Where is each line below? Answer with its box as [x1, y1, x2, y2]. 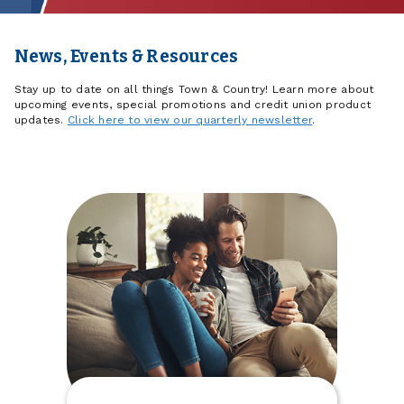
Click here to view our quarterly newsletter [67, 114, 313, 127]
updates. [14, 114, 68, 127]
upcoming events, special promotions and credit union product [14, 98, 372, 112]
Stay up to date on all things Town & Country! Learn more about [14, 83, 374, 96]
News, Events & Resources [14, 46, 239, 67]
